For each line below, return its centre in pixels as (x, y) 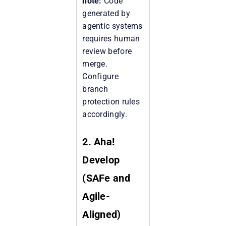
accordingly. (105, 114)
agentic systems (112, 26)
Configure (100, 76)
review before (107, 51)
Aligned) (102, 214)
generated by (106, 13)
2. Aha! (99, 142)
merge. (95, 64)
